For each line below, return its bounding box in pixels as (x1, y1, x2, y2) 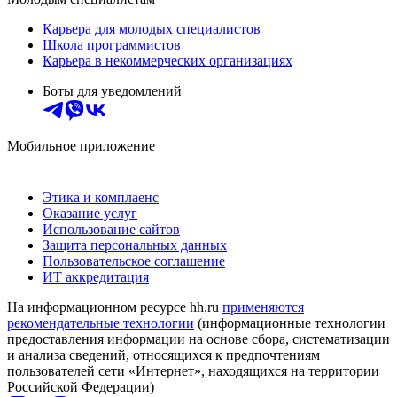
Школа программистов (43, 36, 181, 52)
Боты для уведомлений (43, 82, 182, 98)
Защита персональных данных (43, 237, 227, 253)
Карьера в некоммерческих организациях (43, 52, 292, 68)
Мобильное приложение (7, 137, 155, 153)
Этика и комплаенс (43, 189, 159, 205)
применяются (222, 299, 304, 315)
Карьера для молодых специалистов (43, 20, 261, 36)
